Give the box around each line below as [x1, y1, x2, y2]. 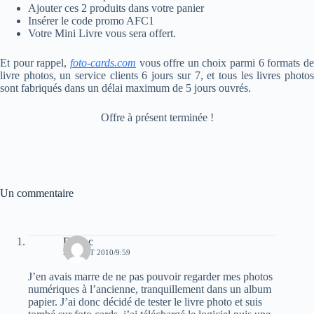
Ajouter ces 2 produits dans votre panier [28, 2, 204, 14]
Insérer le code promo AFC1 [28, 15, 154, 27]
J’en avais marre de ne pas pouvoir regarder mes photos [28, 271, 273, 282]
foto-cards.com [69, 57, 136, 69]
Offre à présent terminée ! [100, 111, 214, 123]
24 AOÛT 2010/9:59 [63, 248, 130, 257]
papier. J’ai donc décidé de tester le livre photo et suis [28, 296, 262, 308]
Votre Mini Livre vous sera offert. [28, 27, 176, 39]
